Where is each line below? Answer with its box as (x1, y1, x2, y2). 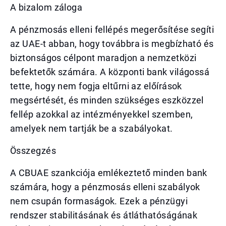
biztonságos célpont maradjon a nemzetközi (10, 52, 197, 63)
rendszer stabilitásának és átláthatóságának (10, 210, 198, 220)
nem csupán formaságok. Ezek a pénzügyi (10, 196, 188, 206)
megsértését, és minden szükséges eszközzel (10, 95, 204, 105)
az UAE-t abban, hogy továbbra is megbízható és (10, 38, 214, 49)
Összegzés (10, 145, 56, 156)
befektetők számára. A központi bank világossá (10, 67, 210, 77)
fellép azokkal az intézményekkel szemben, (10, 109, 193, 120)
